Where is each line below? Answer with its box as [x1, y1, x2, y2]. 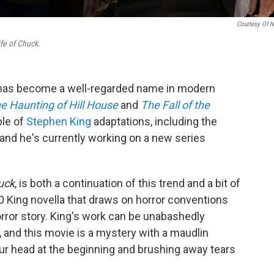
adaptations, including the [91, 115, 217, 128]
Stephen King [26, 115, 91, 128]
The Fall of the [141, 98, 210, 111]
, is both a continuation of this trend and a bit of [15, 177, 240, 190]
